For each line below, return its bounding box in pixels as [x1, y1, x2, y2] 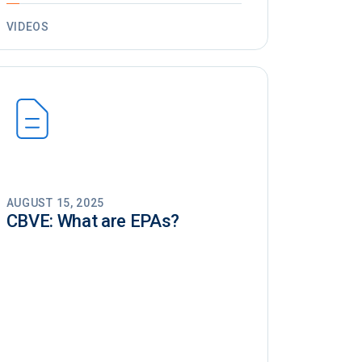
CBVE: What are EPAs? [6, 211, 180, 232]
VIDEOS [6, 20, 49, 34]
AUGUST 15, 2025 [6, 196, 105, 210]
